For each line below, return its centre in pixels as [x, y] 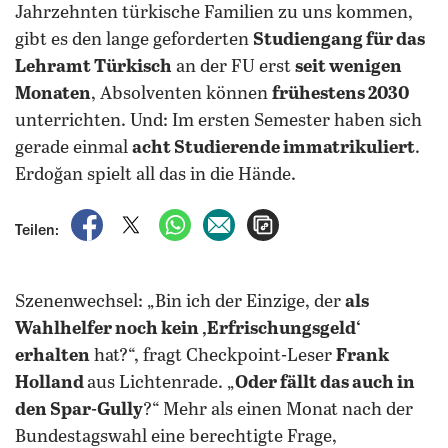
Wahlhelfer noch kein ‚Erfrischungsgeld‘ [188, 329]
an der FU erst [233, 67]
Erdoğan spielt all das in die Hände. [155, 175]
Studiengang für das [339, 40]
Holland [51, 383]
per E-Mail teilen [294, 219]
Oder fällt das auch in [325, 383]
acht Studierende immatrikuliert [273, 148]
